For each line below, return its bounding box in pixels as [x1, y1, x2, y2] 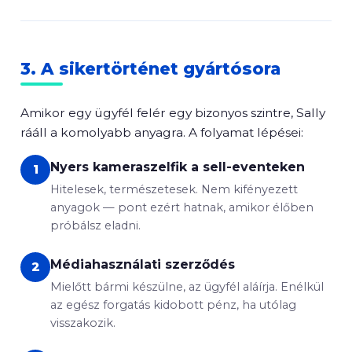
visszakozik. [50, 316, 115, 330]
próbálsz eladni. [50, 218, 141, 233]
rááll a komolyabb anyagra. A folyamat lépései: [20, 125, 303, 140]
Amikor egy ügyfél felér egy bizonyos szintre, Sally [20, 105, 325, 120]
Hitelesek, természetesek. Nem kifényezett [50, 182, 298, 196]
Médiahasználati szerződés [50, 257, 235, 272]
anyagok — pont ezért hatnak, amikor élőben [50, 200, 313, 214]
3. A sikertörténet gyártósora [20, 59, 280, 79]
